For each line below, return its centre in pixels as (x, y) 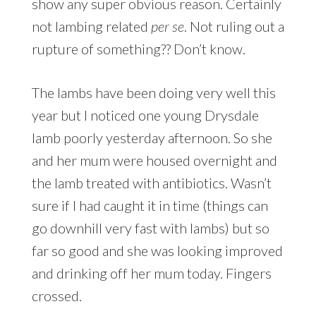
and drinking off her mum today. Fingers (151, 273)
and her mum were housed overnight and (154, 160)
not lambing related (91, 26)
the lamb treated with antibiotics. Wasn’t (151, 182)
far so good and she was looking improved (157, 250)
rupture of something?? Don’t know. (138, 48)
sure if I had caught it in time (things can (150, 205)
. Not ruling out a (234, 26)
